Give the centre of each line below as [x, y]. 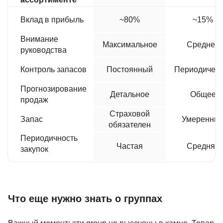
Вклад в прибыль [52, 19]
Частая [130, 146]
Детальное [130, 94]
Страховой [130, 113]
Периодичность [49, 138]
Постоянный [130, 69]
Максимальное [130, 44]
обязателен [130, 124]
